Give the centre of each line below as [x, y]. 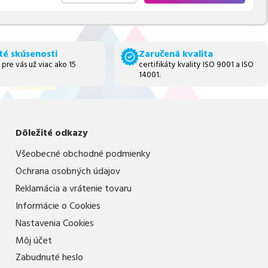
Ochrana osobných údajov [68, 171]
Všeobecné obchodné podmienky [83, 154]
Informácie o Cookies [58, 205]
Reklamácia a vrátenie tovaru [74, 188]
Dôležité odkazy [52, 133]
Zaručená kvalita [176, 54]
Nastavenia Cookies [55, 223]
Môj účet [34, 240]
